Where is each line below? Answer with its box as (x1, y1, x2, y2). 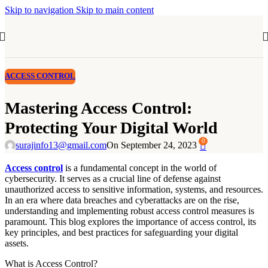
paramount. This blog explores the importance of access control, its (5, 217, 256, 227)
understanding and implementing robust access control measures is (5, 206, 254, 217)
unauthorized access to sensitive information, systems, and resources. (5, 184, 263, 195)
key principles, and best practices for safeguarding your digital (5, 227, 238, 238)
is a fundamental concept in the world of (65, 163, 217, 173)
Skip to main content (76, 5, 154, 15)
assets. (5, 238, 29, 249)
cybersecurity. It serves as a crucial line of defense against (5, 173, 221, 184)
